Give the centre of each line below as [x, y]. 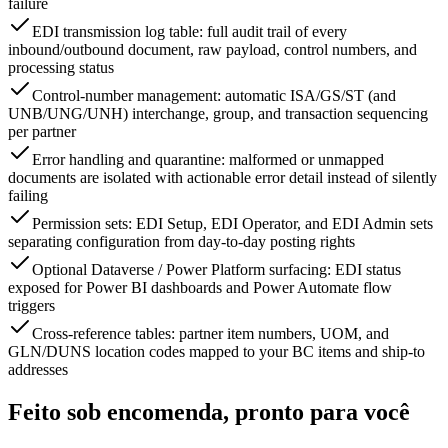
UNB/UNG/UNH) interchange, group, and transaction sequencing [218, 114]
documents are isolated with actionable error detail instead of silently [222, 178]
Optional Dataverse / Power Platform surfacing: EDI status [216, 270]
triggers [31, 306]
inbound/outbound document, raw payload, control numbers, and [212, 50]
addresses [38, 370]
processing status [61, 68]
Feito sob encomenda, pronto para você [209, 412]
